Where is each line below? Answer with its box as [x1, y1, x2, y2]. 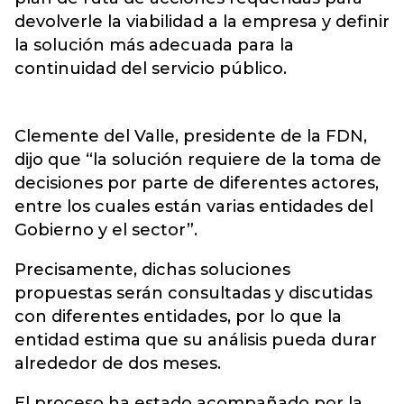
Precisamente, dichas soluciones [14, 260, 290, 280]
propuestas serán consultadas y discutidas [14, 283, 372, 303]
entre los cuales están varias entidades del [14, 197, 373, 216]
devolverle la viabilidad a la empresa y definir [14, 12, 390, 32]
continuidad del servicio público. [14, 59, 287, 78]
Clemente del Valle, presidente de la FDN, [14, 126, 367, 146]
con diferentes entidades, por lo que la [14, 307, 342, 326]
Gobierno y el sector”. [14, 220, 197, 240]
